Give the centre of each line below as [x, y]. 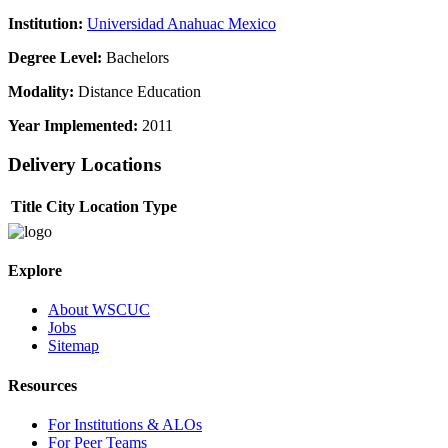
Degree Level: [55, 58]
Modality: [41, 92]
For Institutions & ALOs [125, 424]
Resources [42, 385]
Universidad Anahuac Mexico [181, 24]
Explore [35, 271]
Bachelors [135, 58]
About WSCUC [99, 310]
